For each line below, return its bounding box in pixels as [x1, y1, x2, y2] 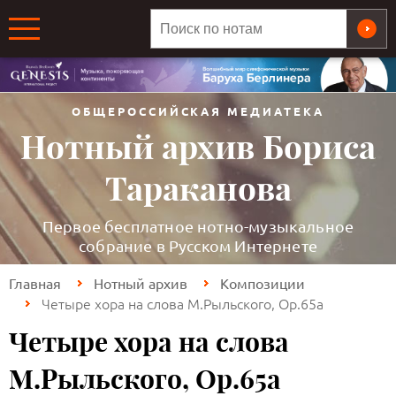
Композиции [220, 274, 305, 293]
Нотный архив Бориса [20, 126, 376, 169]
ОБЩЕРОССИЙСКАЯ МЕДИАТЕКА [71, 103, 325, 119]
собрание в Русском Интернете [78, 236, 318, 255]
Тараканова [104, 168, 292, 210]
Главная [9, 274, 61, 293]
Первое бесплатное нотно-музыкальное [42, 217, 354, 236]
